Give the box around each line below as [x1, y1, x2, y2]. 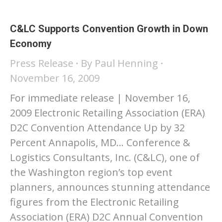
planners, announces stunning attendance [10, 180, 210, 194]
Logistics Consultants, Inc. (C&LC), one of [10, 151, 200, 164]
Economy [10, 38, 52, 50]
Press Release [10, 56, 73, 70]
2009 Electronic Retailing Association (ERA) [10, 106, 205, 119]
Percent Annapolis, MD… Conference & [10, 136, 190, 149]
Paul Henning [95, 56, 158, 70]
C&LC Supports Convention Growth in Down [10, 23, 208, 35]
